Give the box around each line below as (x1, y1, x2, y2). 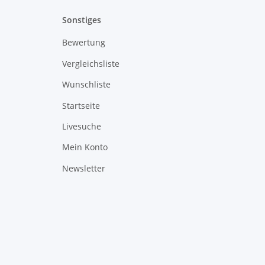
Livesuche (62, 120, 101, 132)
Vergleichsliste (62, 57, 119, 69)
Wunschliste (62, 79, 111, 91)
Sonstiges (62, 14, 101, 26)
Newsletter (62, 162, 105, 174)
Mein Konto (62, 141, 108, 153)
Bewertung (62, 37, 105, 49)
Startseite (62, 99, 100, 111)
